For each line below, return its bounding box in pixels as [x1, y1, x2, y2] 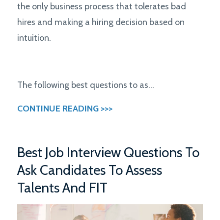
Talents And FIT [17, 179, 108, 196]
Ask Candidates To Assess [17, 161, 162, 178]
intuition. [17, 32, 51, 43]
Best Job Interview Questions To [17, 143, 199, 161]
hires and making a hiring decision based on [17, 16, 185, 27]
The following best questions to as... [17, 79, 154, 90]
